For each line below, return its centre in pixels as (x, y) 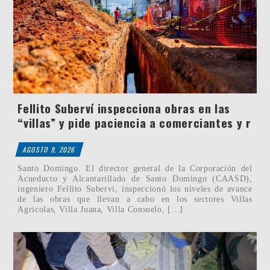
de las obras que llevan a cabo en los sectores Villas (135, 199)
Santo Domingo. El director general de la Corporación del (135, 168)
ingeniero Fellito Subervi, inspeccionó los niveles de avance (135, 189)
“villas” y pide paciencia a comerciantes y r (134, 123)
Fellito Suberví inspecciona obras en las (124, 108)
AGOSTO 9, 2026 (49, 150)
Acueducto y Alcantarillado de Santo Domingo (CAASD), (135, 179)
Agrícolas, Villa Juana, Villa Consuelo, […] (100, 209)
